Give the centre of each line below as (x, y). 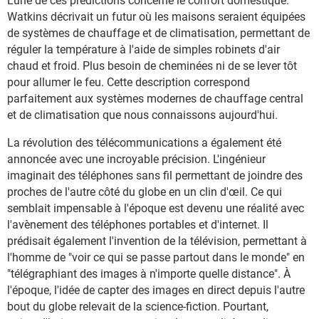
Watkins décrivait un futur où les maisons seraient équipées (156, 17)
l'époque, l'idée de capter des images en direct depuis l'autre (156, 290)
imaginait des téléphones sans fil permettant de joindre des (155, 176)
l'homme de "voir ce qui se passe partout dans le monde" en (156, 257)
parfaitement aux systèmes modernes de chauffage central (155, 99)
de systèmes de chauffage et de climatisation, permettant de (158, 33)
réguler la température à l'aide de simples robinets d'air (143, 49)
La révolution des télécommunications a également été (144, 143)
